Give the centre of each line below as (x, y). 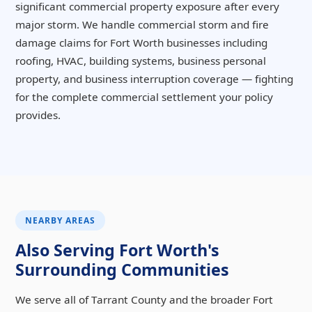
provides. (38, 115)
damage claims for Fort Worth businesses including (141, 42)
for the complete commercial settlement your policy (144, 96)
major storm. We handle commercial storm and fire (142, 24)
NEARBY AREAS (60, 221)
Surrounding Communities (122, 270)
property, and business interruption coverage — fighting (154, 78)
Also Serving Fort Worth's (117, 250)
